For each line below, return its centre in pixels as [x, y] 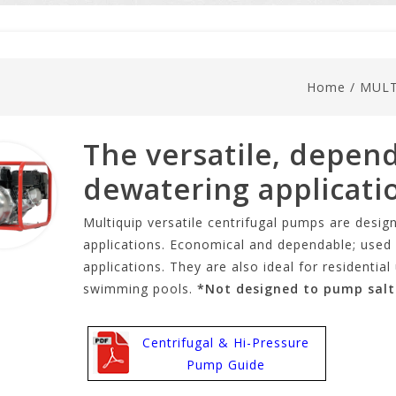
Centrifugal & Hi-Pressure [225, 343]
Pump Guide [225, 365]
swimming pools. [140, 289]
